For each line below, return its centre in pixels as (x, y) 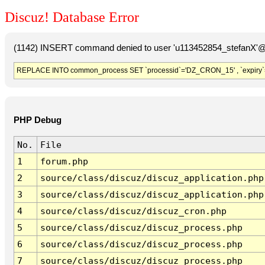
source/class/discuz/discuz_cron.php (133, 211)
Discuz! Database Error (72, 17)
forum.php (64, 161)
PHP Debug (37, 120)
